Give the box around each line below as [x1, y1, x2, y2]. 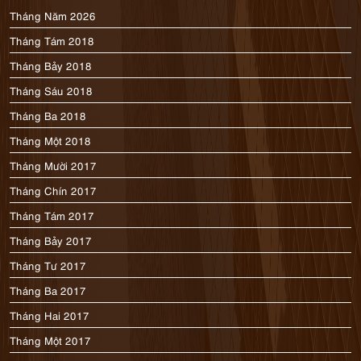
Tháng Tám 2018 [10, 33, 95, 48]
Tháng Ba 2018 [10, 108, 87, 122]
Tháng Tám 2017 [10, 208, 95, 222]
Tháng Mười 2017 [10, 158, 98, 172]
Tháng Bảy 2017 [10, 233, 93, 247]
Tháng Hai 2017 [10, 308, 90, 322]
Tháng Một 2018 [10, 133, 92, 147]
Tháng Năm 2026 [10, 8, 97, 23]
